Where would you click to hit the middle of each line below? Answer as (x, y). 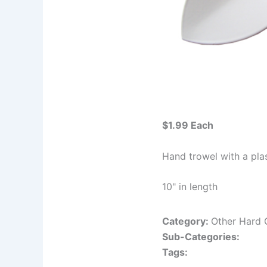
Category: (187, 221)
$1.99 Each (188, 125)
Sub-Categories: (201, 237)
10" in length (190, 187)
